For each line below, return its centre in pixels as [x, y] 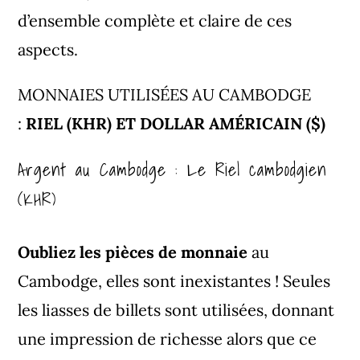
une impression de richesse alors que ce [168, 339]
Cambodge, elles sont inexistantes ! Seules [174, 281]
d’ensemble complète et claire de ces [155, 20]
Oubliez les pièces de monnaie [133, 252]
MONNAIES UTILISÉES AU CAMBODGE [165, 94]
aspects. [48, 49]
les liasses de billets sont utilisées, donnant [176, 310]
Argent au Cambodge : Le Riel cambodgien [173, 169]
